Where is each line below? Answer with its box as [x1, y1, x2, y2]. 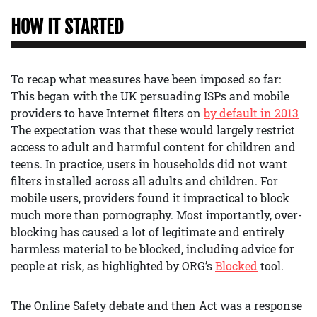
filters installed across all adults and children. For [11, 173, 278, 189]
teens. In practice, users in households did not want [11, 156, 287, 172]
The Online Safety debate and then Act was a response [11, 298, 302, 313]
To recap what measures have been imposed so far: [11, 71, 281, 87]
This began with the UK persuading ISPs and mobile [11, 88, 289, 104]
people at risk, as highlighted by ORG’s [11, 258, 215, 274]
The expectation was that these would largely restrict [11, 122, 295, 138]
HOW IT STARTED [11, 16, 123, 39]
